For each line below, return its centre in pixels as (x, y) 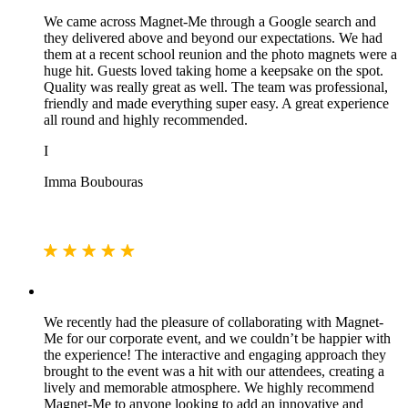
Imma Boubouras (93, 182)
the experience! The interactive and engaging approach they (215, 355)
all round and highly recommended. (146, 120)
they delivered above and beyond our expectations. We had (213, 38)
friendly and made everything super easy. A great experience (216, 104)
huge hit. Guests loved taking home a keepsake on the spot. (214, 71)
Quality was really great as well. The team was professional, (216, 87)
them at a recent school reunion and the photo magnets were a (220, 55)
